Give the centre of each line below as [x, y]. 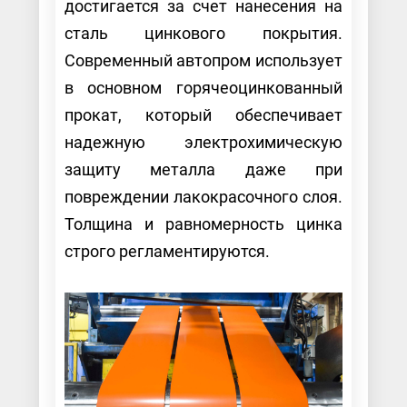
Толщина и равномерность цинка [203, 223]
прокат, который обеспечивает [203, 114]
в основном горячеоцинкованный [203, 87]
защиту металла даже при [203, 169]
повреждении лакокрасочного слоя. [203, 196]
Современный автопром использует [203, 60]
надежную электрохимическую [203, 142]
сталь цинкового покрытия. [203, 33]
